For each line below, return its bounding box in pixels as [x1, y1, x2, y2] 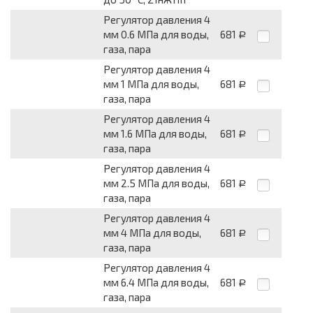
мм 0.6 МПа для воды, [103, 28, 209, 41]
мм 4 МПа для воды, [103, 226, 201, 240]
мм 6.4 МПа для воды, [103, 276, 209, 289]
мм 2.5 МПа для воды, [103, 177, 210, 190]
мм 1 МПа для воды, [103, 78, 199, 91]
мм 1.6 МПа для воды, [103, 127, 207, 140]
